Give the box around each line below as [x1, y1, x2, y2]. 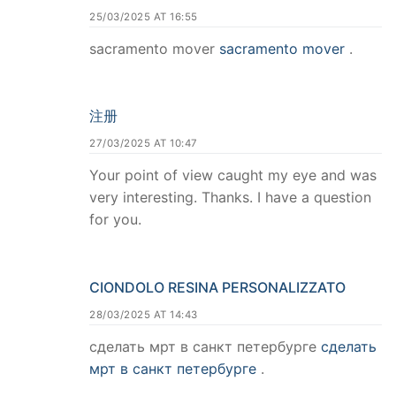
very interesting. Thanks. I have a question [89, 188, 371, 207]
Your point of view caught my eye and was [89, 166, 377, 185]
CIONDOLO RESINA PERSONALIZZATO [89, 278, 346, 297]
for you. [89, 210, 141, 229]
